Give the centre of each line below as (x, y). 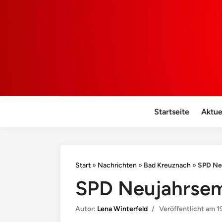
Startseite (172, 112)
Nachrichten (117, 166)
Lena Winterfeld (122, 209)
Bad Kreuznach (167, 166)
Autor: (86, 209)
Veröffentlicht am (188, 209)
